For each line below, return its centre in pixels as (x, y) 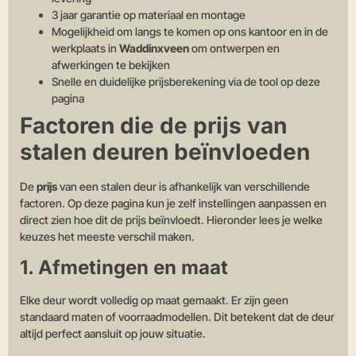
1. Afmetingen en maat (124, 267)
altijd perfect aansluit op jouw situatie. (113, 333)
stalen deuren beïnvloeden (165, 152)
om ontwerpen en (234, 48)
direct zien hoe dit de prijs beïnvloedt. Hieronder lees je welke (171, 220)
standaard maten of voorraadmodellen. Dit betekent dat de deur (177, 316)
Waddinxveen (154, 48)
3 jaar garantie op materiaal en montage (149, 15)
